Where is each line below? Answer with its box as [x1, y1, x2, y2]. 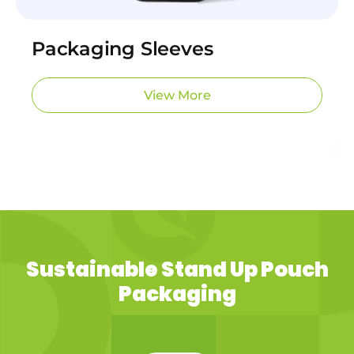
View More [143, 88, 211, 104]
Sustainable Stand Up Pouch [25, 255, 329, 284]
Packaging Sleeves [32, 37, 213, 61]
